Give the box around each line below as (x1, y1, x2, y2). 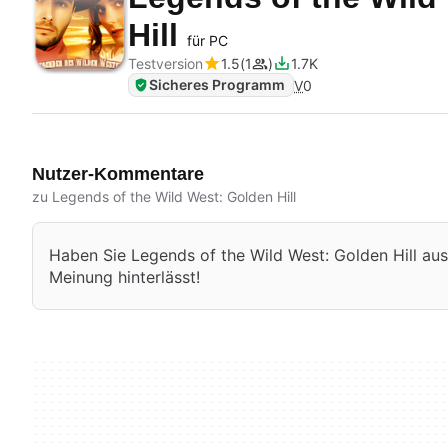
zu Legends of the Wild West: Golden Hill (32, 188, 296, 205)
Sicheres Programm (149, 76, 285, 93)
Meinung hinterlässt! (49, 267, 200, 287)
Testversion (128, 55, 203, 72)
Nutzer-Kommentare (32, 164, 204, 184)
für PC (187, 32, 228, 49)
